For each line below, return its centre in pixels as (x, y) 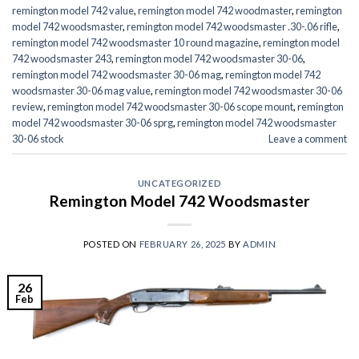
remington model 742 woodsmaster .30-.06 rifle (232, 27)
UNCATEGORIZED (179, 183)
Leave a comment (308, 139)
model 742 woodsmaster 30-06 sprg (93, 123)
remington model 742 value (73, 11)
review (28, 107)
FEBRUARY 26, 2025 (183, 244)
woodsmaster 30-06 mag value (81, 91)
